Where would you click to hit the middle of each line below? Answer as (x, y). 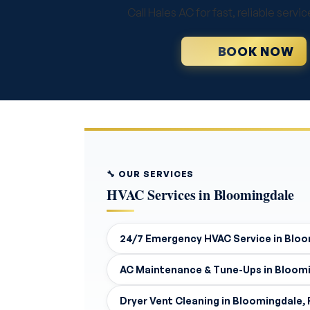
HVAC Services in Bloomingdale (201, 195)
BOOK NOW (256, 51)
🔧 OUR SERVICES (151, 174)
